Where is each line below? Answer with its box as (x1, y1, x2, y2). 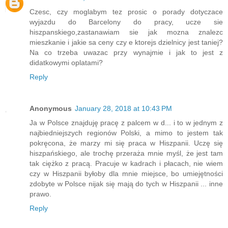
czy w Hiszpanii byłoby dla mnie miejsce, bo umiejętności (30, 169, 223, 178)
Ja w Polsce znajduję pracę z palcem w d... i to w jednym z (30, 118, 223, 127)
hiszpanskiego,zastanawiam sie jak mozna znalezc (30, 27, 223, 36)
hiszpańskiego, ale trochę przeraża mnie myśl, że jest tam (30, 149, 223, 157)
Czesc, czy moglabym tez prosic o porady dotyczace (30, 7, 223, 16)
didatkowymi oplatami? (30, 58, 103, 67)
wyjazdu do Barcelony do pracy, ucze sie (30, 17, 223, 26)
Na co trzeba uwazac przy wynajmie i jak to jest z (30, 48, 223, 56)
